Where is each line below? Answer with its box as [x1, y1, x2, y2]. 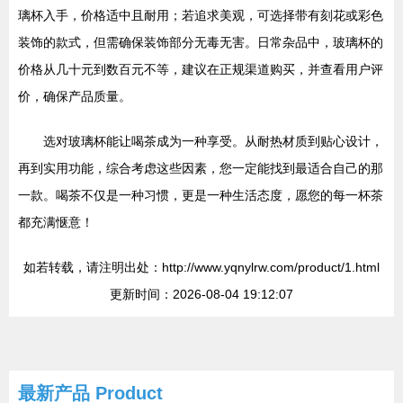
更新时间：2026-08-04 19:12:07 [110, 287, 293, 301]
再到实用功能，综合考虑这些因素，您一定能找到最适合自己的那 [18, 161, 383, 175]
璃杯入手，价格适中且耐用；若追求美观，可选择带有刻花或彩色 [18, 8, 383, 22]
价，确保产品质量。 [18, 89, 131, 103]
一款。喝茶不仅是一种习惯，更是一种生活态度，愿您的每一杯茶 [18, 188, 383, 202]
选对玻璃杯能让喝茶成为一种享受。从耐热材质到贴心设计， [43, 134, 383, 148]
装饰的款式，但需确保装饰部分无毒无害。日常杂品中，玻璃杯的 [18, 35, 383, 49]
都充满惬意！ [18, 215, 94, 229]
